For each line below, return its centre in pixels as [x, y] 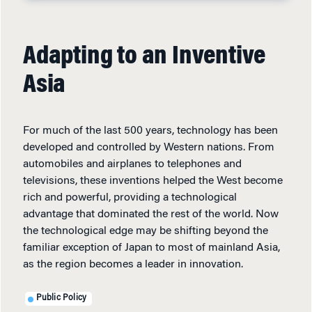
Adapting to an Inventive [145, 57]
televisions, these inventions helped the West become [153, 181]
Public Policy [61, 298]
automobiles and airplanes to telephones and [132, 164]
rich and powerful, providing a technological [130, 197]
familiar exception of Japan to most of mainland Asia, [151, 248]
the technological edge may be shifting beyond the [146, 231]
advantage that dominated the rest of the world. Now [151, 214]
